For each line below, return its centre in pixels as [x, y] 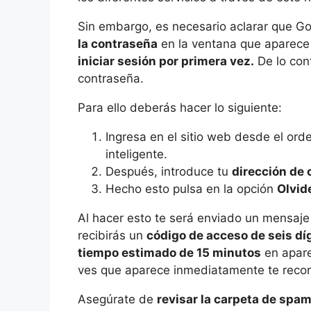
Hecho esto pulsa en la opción [191, 189]
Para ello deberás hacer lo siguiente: [180, 108]
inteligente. [136, 154]
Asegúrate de [117, 300]
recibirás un [112, 236]
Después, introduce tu [169, 172]
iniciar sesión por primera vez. [166, 61]
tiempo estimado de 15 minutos [169, 253]
